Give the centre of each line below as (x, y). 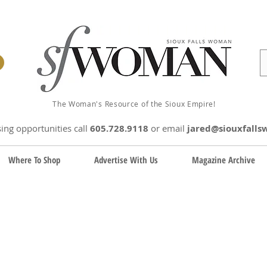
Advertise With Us (126, 160)
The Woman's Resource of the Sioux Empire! (134, 104)
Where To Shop (34, 160)
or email (168, 128)
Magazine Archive (223, 160)
